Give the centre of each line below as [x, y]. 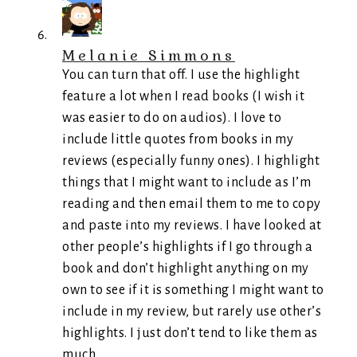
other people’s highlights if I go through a [188, 247]
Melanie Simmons [149, 55]
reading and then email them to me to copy [192, 204]
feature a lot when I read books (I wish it [183, 96]
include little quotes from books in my [178, 139]
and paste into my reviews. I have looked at [192, 225]
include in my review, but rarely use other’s [192, 311]
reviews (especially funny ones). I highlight [191, 161]
